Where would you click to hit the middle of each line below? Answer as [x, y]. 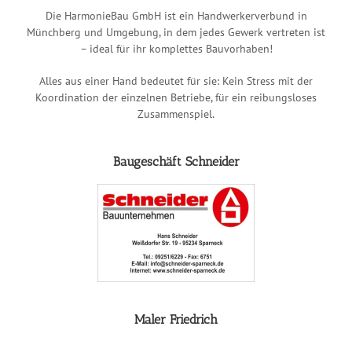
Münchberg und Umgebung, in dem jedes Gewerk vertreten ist [176, 32]
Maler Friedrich [176, 319]
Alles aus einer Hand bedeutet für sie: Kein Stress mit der [176, 81]
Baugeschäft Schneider [176, 161]
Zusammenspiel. [176, 114]
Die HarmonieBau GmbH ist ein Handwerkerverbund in [176, 15]
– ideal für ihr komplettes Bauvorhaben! [176, 48]
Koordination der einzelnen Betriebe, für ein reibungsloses [176, 97]
